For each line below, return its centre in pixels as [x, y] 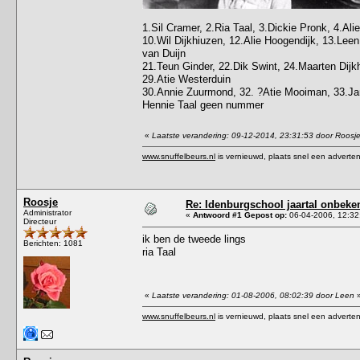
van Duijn [164, 53]
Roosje [41, 202]
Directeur [40, 221]
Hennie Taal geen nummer [203, 104]
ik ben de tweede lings [194, 239]
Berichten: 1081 [53, 243]
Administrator [47, 212]
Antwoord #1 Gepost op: [240, 215]
